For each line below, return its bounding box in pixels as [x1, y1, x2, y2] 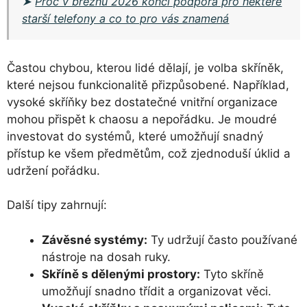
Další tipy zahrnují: [7, 198, 107, 212]
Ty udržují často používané [147, 232, 297, 247]
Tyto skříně [200, 267, 264, 281]
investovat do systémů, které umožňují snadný [7, 129, 263, 143]
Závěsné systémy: [42, 232, 147, 247]
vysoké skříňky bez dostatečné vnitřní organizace [7, 95, 278, 109]
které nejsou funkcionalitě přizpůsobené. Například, [7, 77, 289, 92]
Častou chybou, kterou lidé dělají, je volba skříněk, [7, 60, 284, 75]
